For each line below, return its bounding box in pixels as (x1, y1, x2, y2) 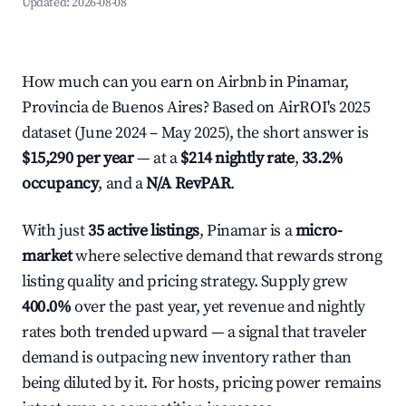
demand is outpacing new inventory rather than (22, 347, 353, 368)
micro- (295, 220, 343, 241)
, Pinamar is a (198, 220, 295, 241)
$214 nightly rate (180, 148, 295, 169)
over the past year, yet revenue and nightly (71, 296, 366, 317)
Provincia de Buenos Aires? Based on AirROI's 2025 (22, 97, 371, 118)
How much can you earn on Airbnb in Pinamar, (22, 72, 349, 92)
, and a (98, 173, 147, 194)
